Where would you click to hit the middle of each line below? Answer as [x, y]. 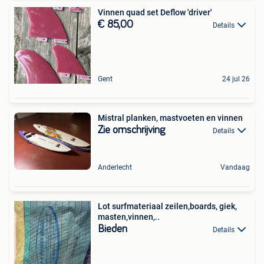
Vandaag [235, 167]
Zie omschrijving [131, 130]
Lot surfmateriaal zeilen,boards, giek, [167, 206]
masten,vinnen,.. [129, 217]
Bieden [113, 229]
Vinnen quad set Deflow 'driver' [155, 12]
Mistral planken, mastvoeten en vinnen [170, 118]
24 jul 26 [236, 79]
